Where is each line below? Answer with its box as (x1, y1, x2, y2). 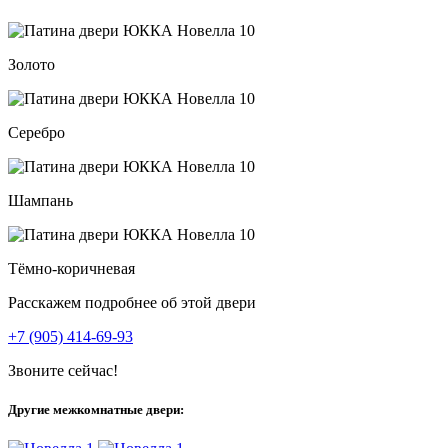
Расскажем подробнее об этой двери (8, 294, 256, 312)
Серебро (8, 124, 65, 142)
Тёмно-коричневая (8, 260, 135, 278)
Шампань (8, 192, 73, 210)
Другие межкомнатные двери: (8, 402, 184, 418)
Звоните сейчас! (8, 362, 118, 380)
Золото (8, 56, 55, 74)
